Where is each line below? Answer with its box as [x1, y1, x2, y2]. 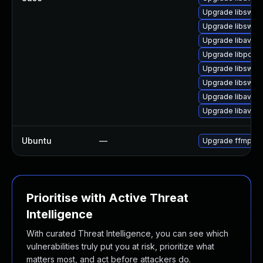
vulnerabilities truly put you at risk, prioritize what [26, 241, 214, 251]
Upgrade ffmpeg [203, 136, 261, 145]
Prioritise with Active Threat [26, 191, 188, 205]
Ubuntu [22, 136, 52, 146]
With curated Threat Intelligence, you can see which [26, 228, 228, 238]
